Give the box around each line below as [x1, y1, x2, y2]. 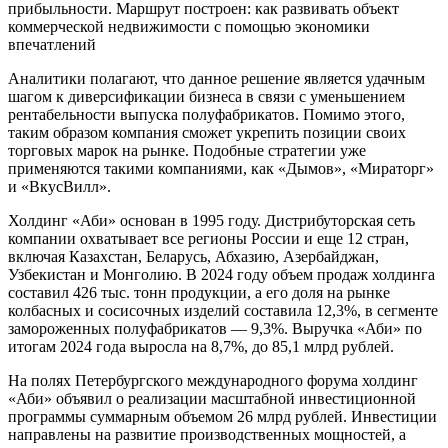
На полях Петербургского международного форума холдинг [8, 371, 418, 389]
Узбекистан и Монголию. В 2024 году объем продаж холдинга [8, 265, 435, 283]
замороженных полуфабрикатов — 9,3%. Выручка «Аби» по [8, 319, 422, 337]
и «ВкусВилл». [8, 177, 111, 195]
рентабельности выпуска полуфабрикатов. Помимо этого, [8, 105, 405, 123]
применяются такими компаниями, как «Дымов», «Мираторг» [8, 159, 434, 177]
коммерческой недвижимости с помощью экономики [8, 17, 370, 35]
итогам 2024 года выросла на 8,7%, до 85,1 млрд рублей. [8, 337, 394, 355]
